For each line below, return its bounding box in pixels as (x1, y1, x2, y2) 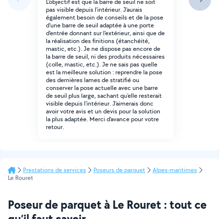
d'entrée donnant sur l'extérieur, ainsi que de (46, 29, 165, 37)
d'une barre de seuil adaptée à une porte (46, 21, 154, 29)
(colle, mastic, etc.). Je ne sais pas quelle (46, 60, 157, 68)
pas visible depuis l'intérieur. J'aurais (46, 5, 142, 14)
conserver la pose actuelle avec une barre (46, 84, 158, 92)
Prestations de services (23, 166, 86, 174)
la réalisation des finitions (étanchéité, (46, 37, 150, 45)
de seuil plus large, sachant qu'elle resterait (46, 91, 162, 100)
